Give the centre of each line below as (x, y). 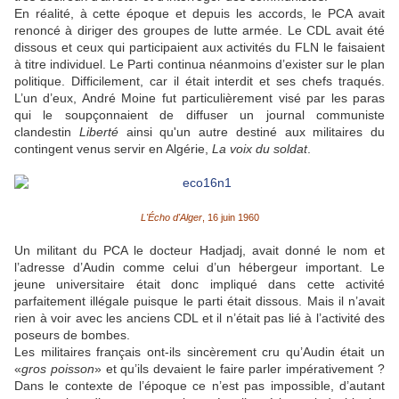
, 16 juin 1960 (230, 218)
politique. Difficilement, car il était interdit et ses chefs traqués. (199, 81)
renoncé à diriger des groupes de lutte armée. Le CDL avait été (199, 31)
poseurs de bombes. (72, 335)
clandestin (43, 132)
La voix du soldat (260, 149)
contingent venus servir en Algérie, (113, 149)
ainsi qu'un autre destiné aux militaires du (251, 132)
